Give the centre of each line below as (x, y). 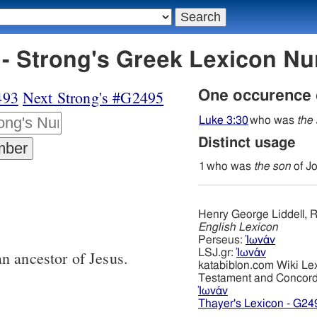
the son (272, 167)
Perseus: (222, 240)
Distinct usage (247, 143)
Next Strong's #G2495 (93, 98)
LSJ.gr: (217, 253)
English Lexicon (238, 227)
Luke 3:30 (224, 121)
